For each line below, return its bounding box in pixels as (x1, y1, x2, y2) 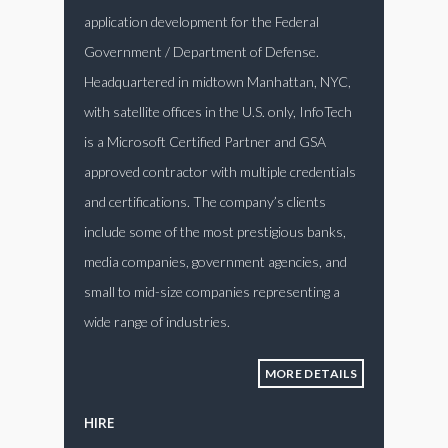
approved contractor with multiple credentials (84, 163, 356, 180)
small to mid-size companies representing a (84, 283, 340, 300)
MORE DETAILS (264, 366, 357, 381)
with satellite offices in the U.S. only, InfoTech (84, 103, 352, 120)
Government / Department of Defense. (84, 43, 319, 60)
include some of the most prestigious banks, (84, 223, 346, 240)
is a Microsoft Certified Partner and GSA (84, 133, 326, 150)
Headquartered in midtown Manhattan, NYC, (84, 73, 351, 90)
